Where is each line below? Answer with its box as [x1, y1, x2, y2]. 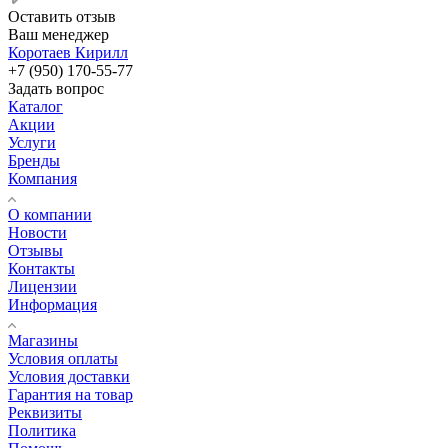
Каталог [8, 97, 63, 115]
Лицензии [8, 277, 77, 295]
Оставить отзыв [8, 7, 116, 25]
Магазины [8, 331, 78, 349]
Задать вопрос [8, 79, 104, 97]
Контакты [8, 259, 75, 277]
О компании [8, 205, 92, 223]
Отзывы [8, 241, 63, 259]
